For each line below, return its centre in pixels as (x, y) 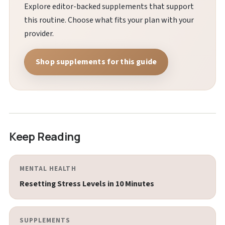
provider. (39, 34)
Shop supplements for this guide (96, 62)
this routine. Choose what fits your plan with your (109, 20)
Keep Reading (45, 137)
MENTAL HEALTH (48, 169)
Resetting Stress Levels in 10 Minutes (87, 184)
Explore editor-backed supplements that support (109, 7)
